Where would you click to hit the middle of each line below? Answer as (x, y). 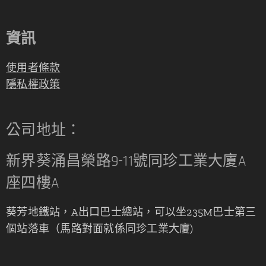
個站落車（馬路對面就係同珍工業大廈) (100, 229)
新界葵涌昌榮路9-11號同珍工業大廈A (126, 161)
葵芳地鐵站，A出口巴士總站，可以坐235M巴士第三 (131, 212)
